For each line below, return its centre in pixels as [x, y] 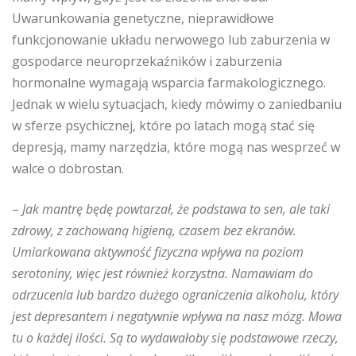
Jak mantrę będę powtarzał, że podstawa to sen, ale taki [176, 209]
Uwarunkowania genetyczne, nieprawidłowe [143, 18]
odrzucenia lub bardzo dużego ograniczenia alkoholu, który [175, 295]
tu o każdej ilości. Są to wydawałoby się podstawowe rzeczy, [175, 338]
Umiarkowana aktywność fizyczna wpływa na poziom [158, 252]
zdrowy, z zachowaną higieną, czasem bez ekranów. [154, 230]
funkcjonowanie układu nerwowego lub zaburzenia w [171, 40]
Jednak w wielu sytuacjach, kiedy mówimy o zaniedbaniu [177, 104]
